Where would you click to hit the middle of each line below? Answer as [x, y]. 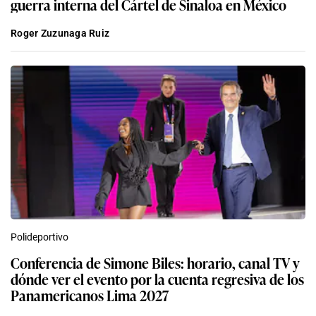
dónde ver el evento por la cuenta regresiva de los [157, 278]
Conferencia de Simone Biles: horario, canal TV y [155, 262]
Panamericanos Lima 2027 [90, 294]
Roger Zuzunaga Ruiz [60, 33]
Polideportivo [39, 237]
